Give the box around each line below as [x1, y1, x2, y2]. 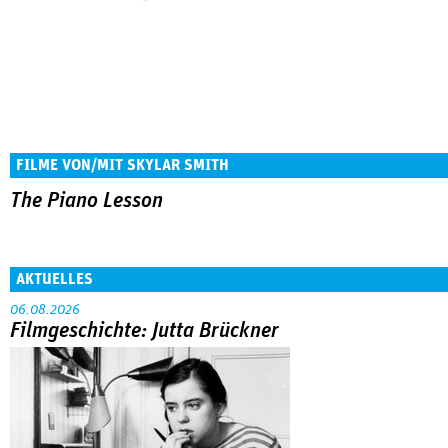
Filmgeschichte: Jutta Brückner [10, 319, 279, 342]
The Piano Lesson [10, 190, 163, 212]
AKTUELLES [16, 270, 93, 287]
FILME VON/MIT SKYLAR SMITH [16, 157, 229, 173]
